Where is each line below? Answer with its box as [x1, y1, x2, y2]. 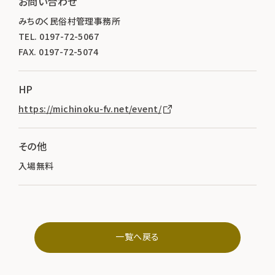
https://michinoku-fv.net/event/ [18, 103, 162, 115]
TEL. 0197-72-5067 [18, 30, 99, 43]
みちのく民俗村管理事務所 [18, 15, 121, 28]
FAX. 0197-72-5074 [18, 45, 99, 58]
